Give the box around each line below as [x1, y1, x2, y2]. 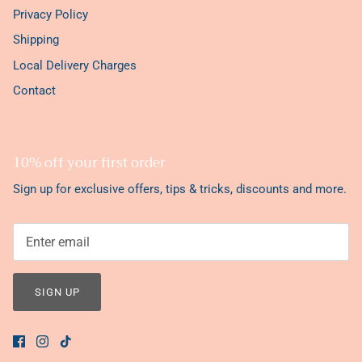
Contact [13, 83, 56, 99]
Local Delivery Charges [13, 57, 137, 73]
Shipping [13, 32, 59, 48]
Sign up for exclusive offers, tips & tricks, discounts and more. [13, 181, 347, 196]
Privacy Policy [13, 6, 88, 22]
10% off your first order [13, 150, 166, 175]
